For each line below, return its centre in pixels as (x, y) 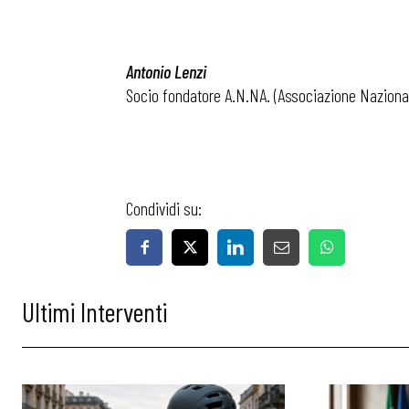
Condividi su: (164, 208)
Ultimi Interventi (94, 311)
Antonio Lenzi (166, 71)
